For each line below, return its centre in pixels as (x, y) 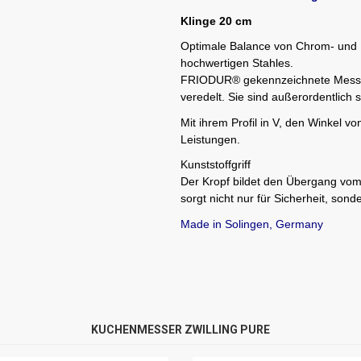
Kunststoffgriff (216, 164)
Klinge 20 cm (216, 21)
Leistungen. (210, 139)
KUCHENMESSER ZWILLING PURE (180, 329)
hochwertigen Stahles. (237, 63)
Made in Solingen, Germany (252, 224)
